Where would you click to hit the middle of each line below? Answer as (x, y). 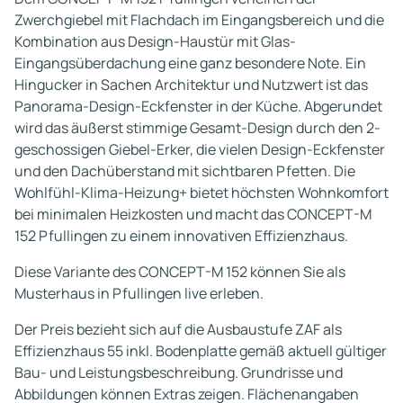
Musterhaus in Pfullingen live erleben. (139, 293)
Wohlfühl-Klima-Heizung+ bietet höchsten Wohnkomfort (201, 193)
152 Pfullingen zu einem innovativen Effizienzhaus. (181, 236)
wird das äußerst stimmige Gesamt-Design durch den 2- (197, 128)
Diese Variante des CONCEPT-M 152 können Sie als (180, 272)
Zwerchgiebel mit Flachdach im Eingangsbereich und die (199, 20)
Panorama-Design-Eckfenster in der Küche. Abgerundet (198, 106)
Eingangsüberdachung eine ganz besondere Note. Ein (190, 63)
